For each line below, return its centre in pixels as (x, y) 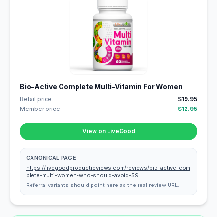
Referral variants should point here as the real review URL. (103, 185)
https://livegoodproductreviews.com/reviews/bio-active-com (108, 168)
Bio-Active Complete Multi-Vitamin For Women (101, 86)
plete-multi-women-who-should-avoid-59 (82, 175)
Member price (40, 109)
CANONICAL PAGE (51, 158)
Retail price (36, 99)
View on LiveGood (108, 131)
